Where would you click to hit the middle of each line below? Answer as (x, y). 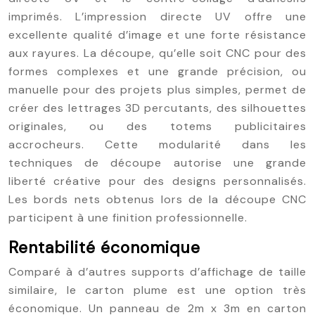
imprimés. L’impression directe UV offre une (157, 17)
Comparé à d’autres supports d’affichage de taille (157, 272)
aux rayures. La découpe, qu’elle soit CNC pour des (157, 53)
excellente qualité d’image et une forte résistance (157, 35)
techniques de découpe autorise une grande (157, 163)
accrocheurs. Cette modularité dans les (157, 144)
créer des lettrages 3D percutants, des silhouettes (157, 108)
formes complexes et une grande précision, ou (157, 71)
